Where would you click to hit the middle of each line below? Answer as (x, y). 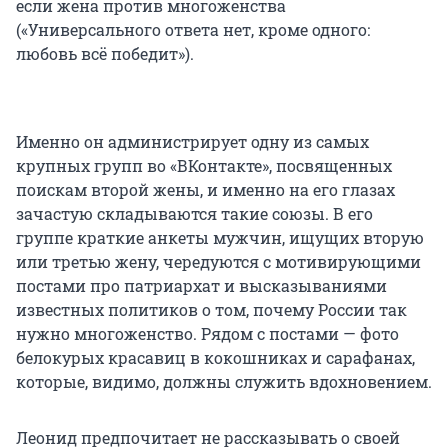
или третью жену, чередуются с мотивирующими (218, 262)
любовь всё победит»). (105, 54)
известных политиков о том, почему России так (211, 310)
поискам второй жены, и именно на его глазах (205, 190)
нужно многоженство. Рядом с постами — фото (207, 334)
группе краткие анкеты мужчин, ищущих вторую (220, 238)
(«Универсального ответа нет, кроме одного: (193, 30)
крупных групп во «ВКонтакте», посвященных (204, 166)
